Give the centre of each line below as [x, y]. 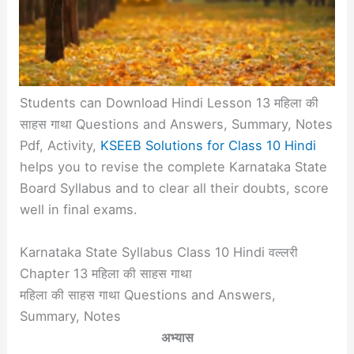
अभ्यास [177, 337]
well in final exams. [79, 210]
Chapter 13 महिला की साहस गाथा [106, 273]
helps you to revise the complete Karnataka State [174, 167]
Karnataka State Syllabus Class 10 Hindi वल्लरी [159, 252]
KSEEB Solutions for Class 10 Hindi [209, 146]
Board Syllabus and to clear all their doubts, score [175, 188]
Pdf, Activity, [60, 146]
